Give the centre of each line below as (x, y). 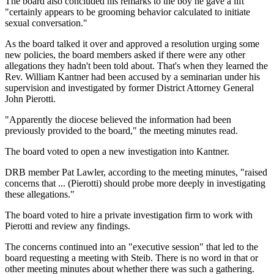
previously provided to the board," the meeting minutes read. (121, 130)
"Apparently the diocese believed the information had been (118, 119)
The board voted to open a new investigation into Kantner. (117, 151)
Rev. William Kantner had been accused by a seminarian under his (132, 76)
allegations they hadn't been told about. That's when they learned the (136, 65)
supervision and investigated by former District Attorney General (129, 87)
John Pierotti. (30, 98)
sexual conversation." (46, 23)
